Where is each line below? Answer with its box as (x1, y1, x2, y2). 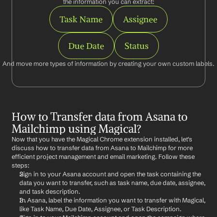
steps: (12, 161, 30, 169)
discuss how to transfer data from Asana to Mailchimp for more (12, 144, 193, 152)
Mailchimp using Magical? (12, 122, 141, 136)
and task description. (19, 187, 80, 195)
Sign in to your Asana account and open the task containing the (19, 170, 201, 178)
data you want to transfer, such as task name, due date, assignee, (19, 179, 205, 186)
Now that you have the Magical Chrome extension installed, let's (12, 135, 192, 143)
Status (124, 40, 149, 51)
